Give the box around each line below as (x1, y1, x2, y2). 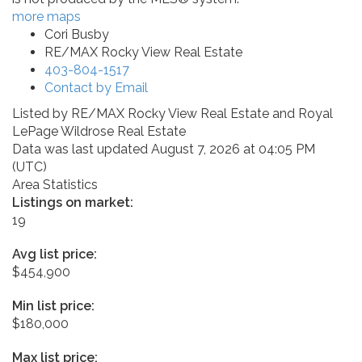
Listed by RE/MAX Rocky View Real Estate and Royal (12, 105, 333, 121)
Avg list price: (12, 246, 97, 262)
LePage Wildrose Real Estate (12, 123, 186, 139)
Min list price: (12, 297, 95, 314)
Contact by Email (44, 79, 148, 95)
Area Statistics (12, 176, 98, 192)
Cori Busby (44, 26, 109, 42)
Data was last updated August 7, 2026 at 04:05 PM (12, 141, 315, 157)
